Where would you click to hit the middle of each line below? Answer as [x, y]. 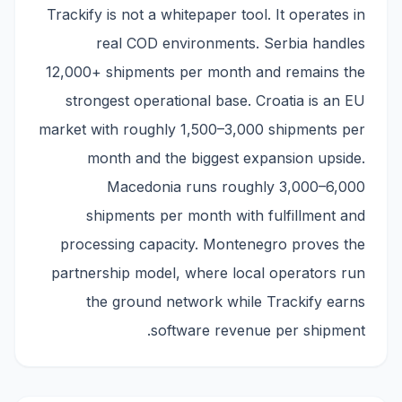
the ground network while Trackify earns [226, 301]
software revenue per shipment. [258, 330]
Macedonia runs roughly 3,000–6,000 [236, 187]
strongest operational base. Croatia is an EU [215, 100]
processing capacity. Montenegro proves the [213, 244]
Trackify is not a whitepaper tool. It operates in [206, 14]
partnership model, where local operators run [208, 273]
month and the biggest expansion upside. [226, 158]
